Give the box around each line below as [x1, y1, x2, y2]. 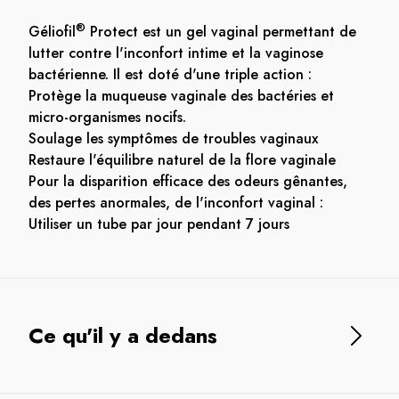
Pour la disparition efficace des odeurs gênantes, [28, 171, 347, 191]
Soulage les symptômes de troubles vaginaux [28, 128, 318, 149]
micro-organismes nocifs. [28, 107, 186, 127]
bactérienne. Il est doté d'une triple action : [28, 64, 312, 85]
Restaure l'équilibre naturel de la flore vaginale [28, 150, 336, 170]
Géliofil [28, 21, 76, 42]
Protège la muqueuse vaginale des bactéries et [28, 85, 334, 106]
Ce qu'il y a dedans [28, 320, 217, 351]
